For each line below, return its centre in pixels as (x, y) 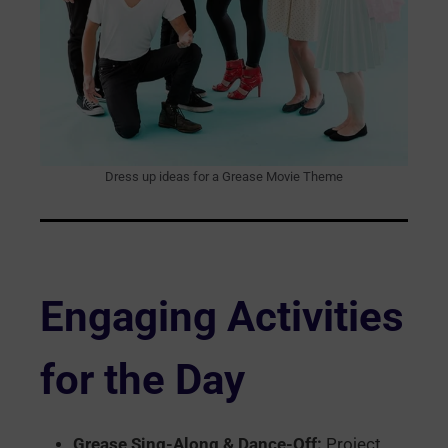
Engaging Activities (222, 317)
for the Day (142, 380)
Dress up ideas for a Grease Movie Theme (224, 177)
